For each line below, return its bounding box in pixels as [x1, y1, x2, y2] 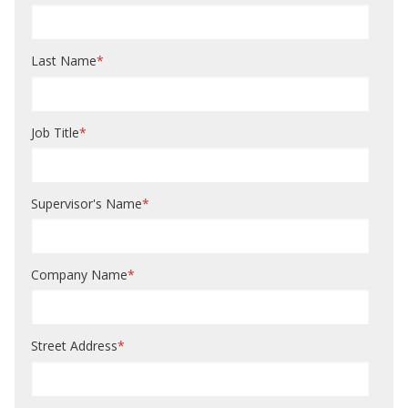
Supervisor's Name [31, 194, 142, 212]
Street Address [31, 337, 117, 355]
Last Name [31, 52, 97, 70]
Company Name [31, 266, 127, 284]
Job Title [31, 123, 79, 141]
